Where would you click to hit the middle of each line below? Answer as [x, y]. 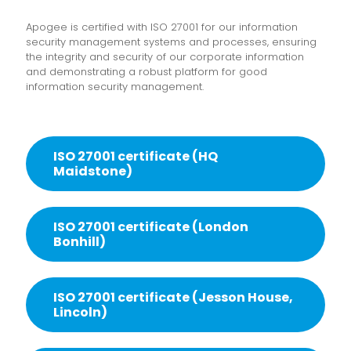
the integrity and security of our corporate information [165, 57]
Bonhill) [80, 242]
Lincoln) [80, 312]
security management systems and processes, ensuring [171, 42]
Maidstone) [93, 171]
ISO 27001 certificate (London [151, 227]
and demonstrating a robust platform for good [147, 72]
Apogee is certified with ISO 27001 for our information [162, 27]
